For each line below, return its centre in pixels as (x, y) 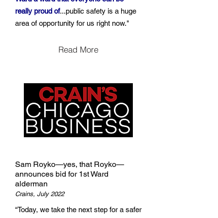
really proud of (37, 11)
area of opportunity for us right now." (72, 23)
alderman (31, 184)
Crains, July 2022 (40, 194)
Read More (78, 49)
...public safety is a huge (98, 11)
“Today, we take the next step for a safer (78, 209)
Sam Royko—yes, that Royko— (70, 164)
